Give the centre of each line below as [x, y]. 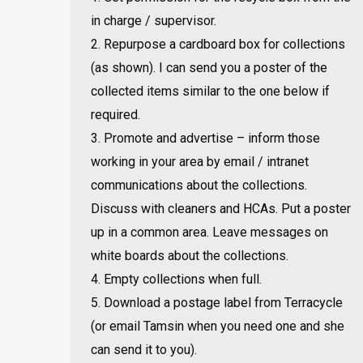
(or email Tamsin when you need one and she [218, 326]
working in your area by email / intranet [200, 162]
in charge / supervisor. [154, 21]
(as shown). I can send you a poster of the [209, 68]
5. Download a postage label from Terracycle [217, 303]
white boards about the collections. [190, 256]
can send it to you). [144, 350]
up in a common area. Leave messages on [209, 232]
